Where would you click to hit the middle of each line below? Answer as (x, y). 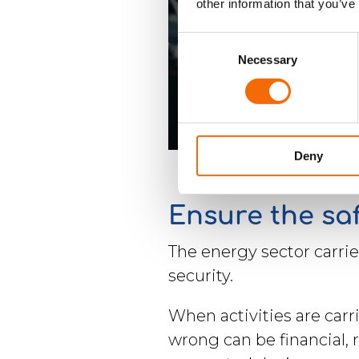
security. (203, 276)
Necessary (268, 59)
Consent (200, 41)
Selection (202, 60)
